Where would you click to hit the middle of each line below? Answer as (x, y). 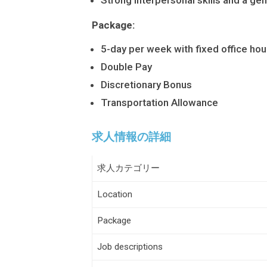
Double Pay (126, 67)
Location (115, 195)
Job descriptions (130, 247)
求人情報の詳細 (131, 137)
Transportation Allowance (159, 103)
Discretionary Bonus (146, 85)
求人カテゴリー (128, 168)
